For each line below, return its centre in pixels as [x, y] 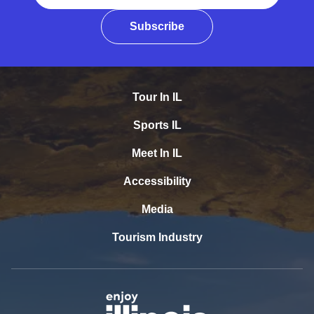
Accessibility [157, 181]
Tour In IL [157, 97]
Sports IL [157, 125]
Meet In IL [157, 153]
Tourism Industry [157, 237]
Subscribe [157, 26]
